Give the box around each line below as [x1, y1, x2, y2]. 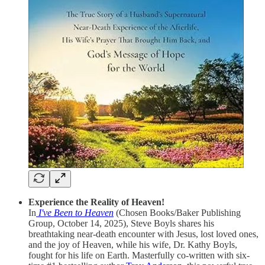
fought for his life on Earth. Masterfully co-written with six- [28, 250, 250, 260]
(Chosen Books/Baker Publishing [114, 207, 241, 218]
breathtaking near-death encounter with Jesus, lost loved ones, [28, 228, 258, 239]
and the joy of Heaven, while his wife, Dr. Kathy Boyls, [28, 239, 237, 250]
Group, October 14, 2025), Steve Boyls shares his [28, 218, 214, 228]
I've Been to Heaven [38, 207, 114, 218]
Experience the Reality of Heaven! [28, 196, 164, 207]
